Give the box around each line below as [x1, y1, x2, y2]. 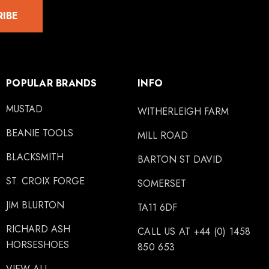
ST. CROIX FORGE [6, 174, 85, 188]
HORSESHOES [6, 238, 69, 252]
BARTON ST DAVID [138, 153, 222, 166]
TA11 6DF [138, 201, 177, 214]
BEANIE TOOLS [6, 126, 73, 140]
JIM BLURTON [6, 198, 64, 212]
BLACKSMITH [6, 150, 64, 164]
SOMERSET [138, 177, 186, 190]
